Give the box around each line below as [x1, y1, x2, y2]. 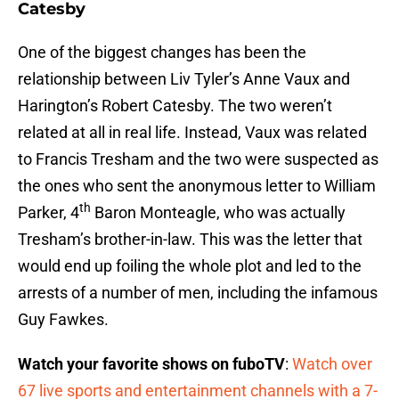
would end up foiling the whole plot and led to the [18, 256, 362, 276]
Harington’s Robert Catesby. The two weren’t [18, 96, 332, 116]
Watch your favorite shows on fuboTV [18, 354, 285, 374]
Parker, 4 [18, 203, 79, 223]
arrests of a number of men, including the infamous [18, 283, 378, 303]
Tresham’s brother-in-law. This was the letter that [18, 230, 362, 249]
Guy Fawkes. [18, 310, 109, 330]
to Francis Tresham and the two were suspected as [18, 150, 379, 169]
